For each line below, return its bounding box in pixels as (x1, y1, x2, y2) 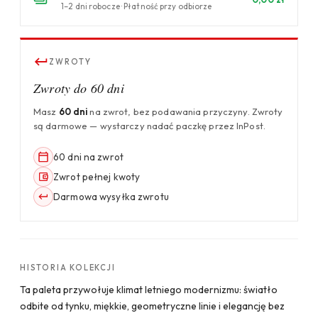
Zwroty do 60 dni (33, 79, 124, 97)
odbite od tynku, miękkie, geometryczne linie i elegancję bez (20, 299, 285, 312)
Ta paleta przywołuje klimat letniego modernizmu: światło (20, 283, 278, 296)
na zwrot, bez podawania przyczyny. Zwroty (87, 105, 283, 117)
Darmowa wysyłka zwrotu (53, 190, 169, 203)
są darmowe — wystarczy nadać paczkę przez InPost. (33, 119, 265, 131)
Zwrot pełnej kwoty (53, 170, 141, 183)
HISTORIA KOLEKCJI (20, 262, 116, 273)
